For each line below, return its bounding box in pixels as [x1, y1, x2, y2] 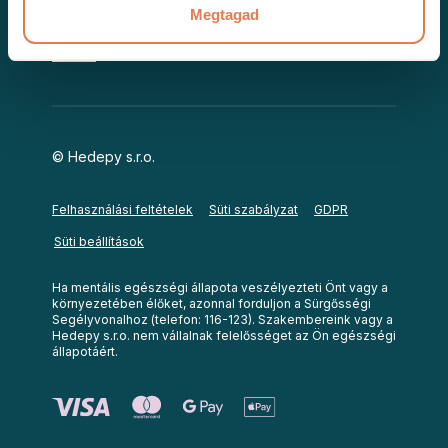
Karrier [52, 45, 96, 63]
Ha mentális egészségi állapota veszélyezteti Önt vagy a [52, 279, 388, 295]
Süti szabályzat [209, 201, 298, 217]
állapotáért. [52, 343, 118, 359]
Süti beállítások [54, 233, 144, 249]
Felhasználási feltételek [52, 201, 193, 217]
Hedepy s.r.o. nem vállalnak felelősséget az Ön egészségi [52, 327, 396, 343]
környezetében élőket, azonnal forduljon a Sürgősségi [52, 295, 371, 311]
